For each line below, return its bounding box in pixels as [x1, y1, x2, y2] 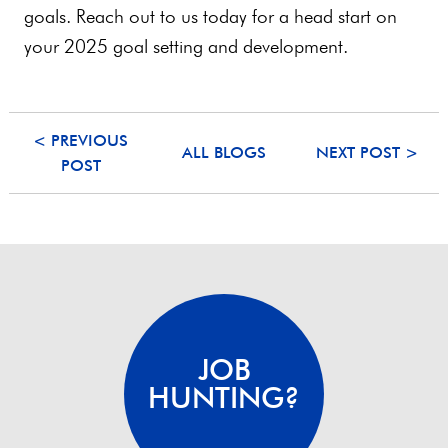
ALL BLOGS [181, 143, 266, 163]
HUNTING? [148, 379, 300, 415]
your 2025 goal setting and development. [24, 34, 348, 58]
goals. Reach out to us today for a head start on [24, 4, 397, 28]
